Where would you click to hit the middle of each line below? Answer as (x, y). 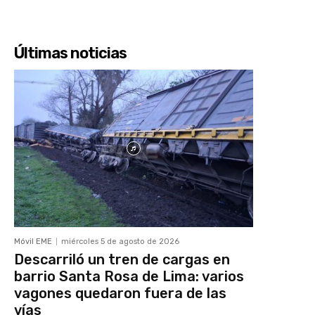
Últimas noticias (70, 53)
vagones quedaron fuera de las (120, 294)
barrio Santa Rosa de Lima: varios (129, 277)
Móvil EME (33, 242)
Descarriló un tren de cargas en (122, 260)
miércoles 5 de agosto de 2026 (120, 242)
